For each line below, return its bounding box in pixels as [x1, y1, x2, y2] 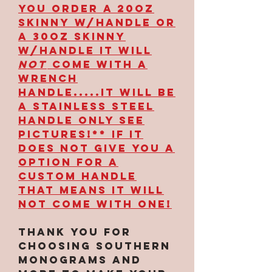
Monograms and [18, 253, 141, 267]
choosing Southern [18, 239, 171, 253]
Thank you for [18, 225, 131, 239]
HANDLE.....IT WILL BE [18, 85, 175, 99]
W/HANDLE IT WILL [18, 43, 152, 57]
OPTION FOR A [18, 155, 118, 169]
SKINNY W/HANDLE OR [18, 15, 175, 29]
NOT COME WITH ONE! [18, 197, 172, 211]
